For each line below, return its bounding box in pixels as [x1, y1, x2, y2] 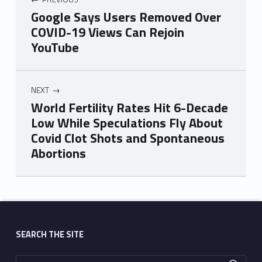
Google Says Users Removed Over [30, 6, 221, 27]
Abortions [30, 143, 86, 163]
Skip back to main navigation [15, 171, 57, 185]
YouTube [30, 37, 79, 57]
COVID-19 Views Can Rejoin [30, 22, 184, 42]
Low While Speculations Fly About [30, 112, 223, 133]
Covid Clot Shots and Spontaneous [30, 127, 225, 148]
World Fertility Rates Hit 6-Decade [30, 97, 228, 118]
